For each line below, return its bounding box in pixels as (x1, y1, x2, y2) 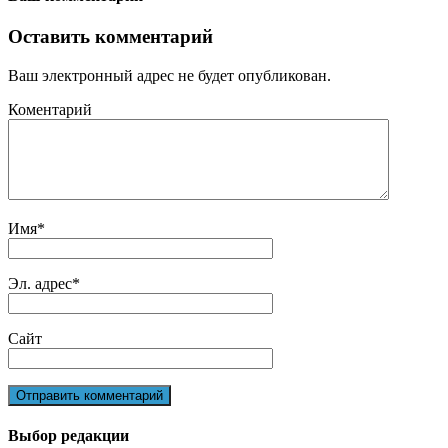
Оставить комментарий (8, 26, 213, 48)
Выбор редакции (8, 427, 129, 445)
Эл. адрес (8, 275, 72, 293)
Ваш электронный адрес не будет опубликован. (8, 67, 331, 85)
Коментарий (8, 101, 92, 119)
